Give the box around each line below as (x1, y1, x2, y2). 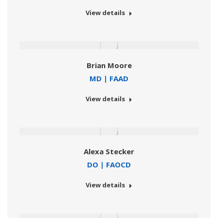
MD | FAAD (90, 73, 128, 84)
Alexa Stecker (84, 146, 134, 157)
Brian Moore (86, 60, 132, 71)
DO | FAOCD (87, 160, 131, 170)
